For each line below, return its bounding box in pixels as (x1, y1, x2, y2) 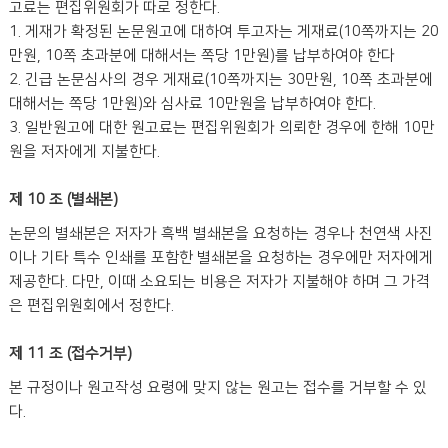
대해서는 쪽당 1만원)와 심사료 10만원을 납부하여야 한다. (9, 95, 376, 112)
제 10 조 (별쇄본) (9, 191, 118, 208)
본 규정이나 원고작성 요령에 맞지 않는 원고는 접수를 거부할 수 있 (9, 379, 427, 396)
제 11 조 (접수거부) (9, 345, 132, 362)
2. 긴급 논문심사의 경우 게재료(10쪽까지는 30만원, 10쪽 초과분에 (9, 71, 433, 88)
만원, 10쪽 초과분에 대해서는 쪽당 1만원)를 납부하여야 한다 (9, 47, 395, 64)
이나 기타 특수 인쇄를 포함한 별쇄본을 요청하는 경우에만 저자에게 (9, 249, 433, 266)
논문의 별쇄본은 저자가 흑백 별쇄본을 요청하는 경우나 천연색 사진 (9, 225, 433, 242)
